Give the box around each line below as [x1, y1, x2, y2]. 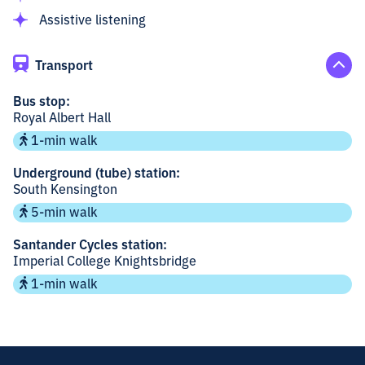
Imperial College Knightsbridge [13, 251, 196, 270]
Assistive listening [39, 10, 146, 29]
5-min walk [31, 202, 98, 221]
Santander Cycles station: [13, 235, 167, 253]
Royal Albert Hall [13, 108, 111, 126]
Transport [35, 55, 93, 73]
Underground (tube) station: [13, 163, 180, 182]
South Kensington [13, 179, 117, 198]
